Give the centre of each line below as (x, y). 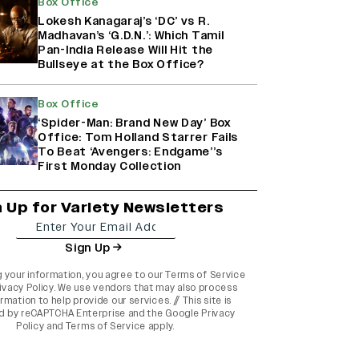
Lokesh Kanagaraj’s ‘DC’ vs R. (124, 22)
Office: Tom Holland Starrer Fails (138, 138)
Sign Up (88, 248)
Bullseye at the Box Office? (121, 65)
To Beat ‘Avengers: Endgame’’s (130, 152)
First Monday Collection (110, 167)
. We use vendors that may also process (145, 288)
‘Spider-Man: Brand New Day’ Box (134, 123)
